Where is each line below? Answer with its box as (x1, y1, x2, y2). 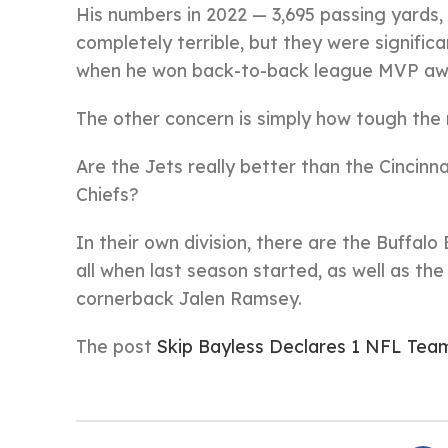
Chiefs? (76, 183, 139, 205)
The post (76, 335, 157, 357)
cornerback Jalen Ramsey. (76, 287, 302, 309)
